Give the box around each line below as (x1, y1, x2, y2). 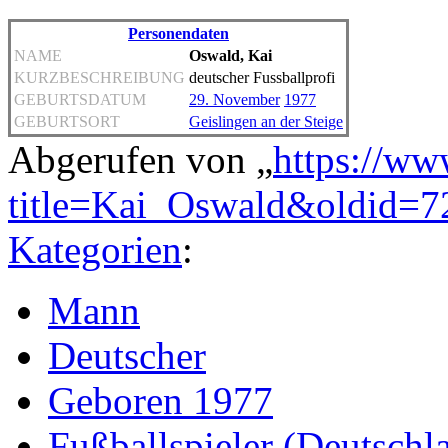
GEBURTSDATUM (14, 90, 146, 108)
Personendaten (128, 24, 229, 42)
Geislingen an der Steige (189, 112, 343, 130)
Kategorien (8, 227, 182, 271)
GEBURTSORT (14, 112, 120, 130)
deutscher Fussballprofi (189, 68, 335, 86)
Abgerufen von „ (8, 137, 273, 181)
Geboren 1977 (48, 378, 273, 422)
